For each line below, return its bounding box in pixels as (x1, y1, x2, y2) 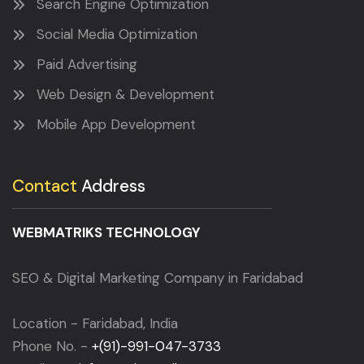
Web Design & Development (37, 85, 214, 104)
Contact (12, 175, 77, 198)
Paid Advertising (37, 55, 137, 74)
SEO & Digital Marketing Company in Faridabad (12, 269, 303, 288)
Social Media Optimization (37, 25, 197, 44)
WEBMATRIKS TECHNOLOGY (12, 223, 201, 242)
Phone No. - (12, 337, 92, 356)
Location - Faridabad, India (12, 314, 178, 333)
